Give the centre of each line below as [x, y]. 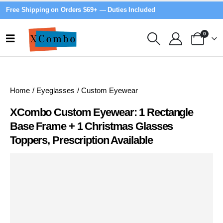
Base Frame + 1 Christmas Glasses [92, 126]
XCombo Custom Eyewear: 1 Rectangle [102, 112]
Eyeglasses [56, 91]
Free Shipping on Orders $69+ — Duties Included [81, 10]
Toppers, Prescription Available [81, 140]
